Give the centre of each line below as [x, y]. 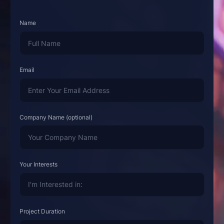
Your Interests [38, 164]
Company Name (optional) [56, 117]
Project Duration [42, 211]
